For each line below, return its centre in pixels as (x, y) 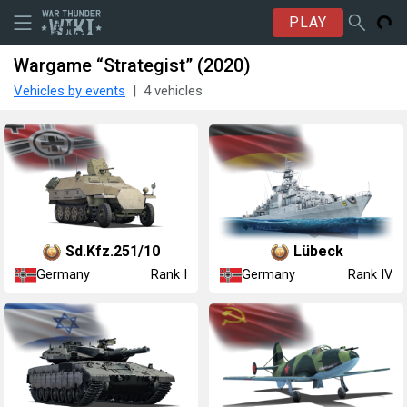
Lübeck (318, 252)
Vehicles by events (69, 91)
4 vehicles (173, 91)
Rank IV (370, 275)
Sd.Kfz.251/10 (113, 252)
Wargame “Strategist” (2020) (132, 65)
